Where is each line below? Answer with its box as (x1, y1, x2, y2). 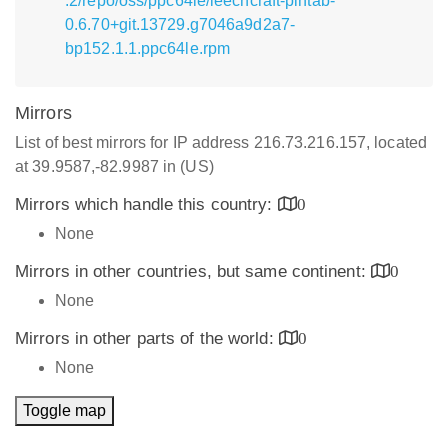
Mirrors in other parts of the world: (15, 329, 279, 348)
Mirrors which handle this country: (15, 195, 278, 214)
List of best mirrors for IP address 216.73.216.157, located (15, 134, 427, 151)
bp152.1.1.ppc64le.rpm (65, 40, 231, 57)
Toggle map (23, 402, 106, 419)
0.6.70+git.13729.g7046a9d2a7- (65, 16, 295, 33)
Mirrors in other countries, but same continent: (15, 262, 371, 281)
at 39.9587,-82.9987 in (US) (15, 158, 214, 175)
